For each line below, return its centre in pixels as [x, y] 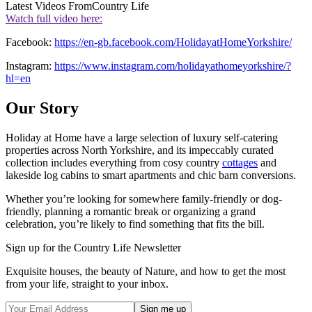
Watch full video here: [54, 19]
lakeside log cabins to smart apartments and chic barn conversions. [151, 175]
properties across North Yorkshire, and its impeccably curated [140, 150]
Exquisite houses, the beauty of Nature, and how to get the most [146, 272]
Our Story [42, 108]
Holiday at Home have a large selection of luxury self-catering [142, 138]
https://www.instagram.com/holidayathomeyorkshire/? [173, 66]
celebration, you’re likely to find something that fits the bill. [135, 224]
